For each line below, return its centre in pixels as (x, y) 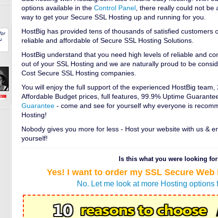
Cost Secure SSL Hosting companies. (79, 73)
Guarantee (38, 106)
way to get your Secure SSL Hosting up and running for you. (114, 17)
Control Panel (115, 8)
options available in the (58, 8)
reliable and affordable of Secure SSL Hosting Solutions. (108, 40)
